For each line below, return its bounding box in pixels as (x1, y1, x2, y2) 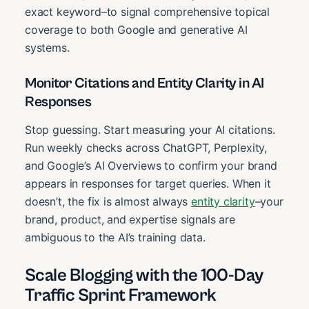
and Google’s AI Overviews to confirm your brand (25, 158, 277, 172)
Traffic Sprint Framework (25, 284, 217, 306)
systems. (25, 41, 70, 55)
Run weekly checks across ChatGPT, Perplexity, (25, 140, 268, 154)
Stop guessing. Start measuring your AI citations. (25, 122, 275, 137)
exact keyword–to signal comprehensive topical (25, 5, 270, 19)
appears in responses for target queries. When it (25, 176, 271, 190)
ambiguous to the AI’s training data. (25, 230, 206, 244)
